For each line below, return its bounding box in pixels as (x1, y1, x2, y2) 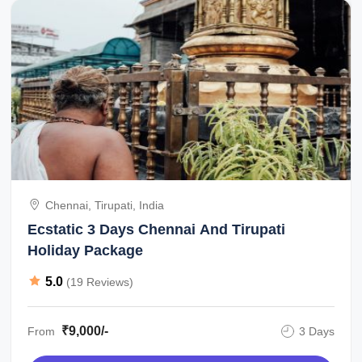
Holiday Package (27, 242, 144, 259)
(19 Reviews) (66, 275, 134, 288)
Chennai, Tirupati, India (45, 199, 165, 212)
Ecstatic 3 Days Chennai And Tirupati (27, 221, 286, 238)
